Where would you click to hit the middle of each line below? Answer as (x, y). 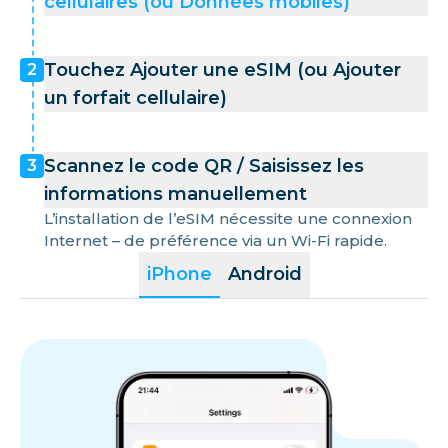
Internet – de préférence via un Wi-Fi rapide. (215, 240)
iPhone (179, 273)
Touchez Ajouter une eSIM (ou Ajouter (222, 69)
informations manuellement (175, 193)
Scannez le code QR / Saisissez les (204, 165)
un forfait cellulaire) (135, 97)
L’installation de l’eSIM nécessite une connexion (228, 218)
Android (264, 273)
